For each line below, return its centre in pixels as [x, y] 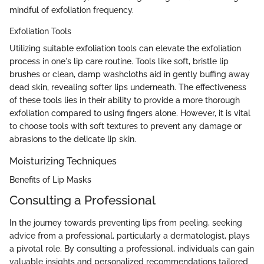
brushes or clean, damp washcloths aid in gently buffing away [130, 75]
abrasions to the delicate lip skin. [73, 139]
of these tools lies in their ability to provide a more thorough [125, 100]
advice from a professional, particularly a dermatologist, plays [130, 235]
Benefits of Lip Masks [50, 180]
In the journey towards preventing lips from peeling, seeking [126, 222]
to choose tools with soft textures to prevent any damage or [126, 126]
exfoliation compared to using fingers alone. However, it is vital [130, 113]
